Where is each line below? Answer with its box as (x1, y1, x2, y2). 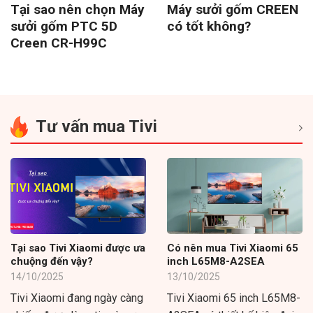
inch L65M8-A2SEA (167, 254, 265, 268)
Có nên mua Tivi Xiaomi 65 (167, 241, 298, 254)
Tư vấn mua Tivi (36, 116, 157, 136)
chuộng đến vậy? (10, 254, 93, 268)
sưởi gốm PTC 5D (10, 17, 117, 34)
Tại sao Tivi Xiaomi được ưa (10, 241, 145, 254)
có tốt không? (167, 17, 251, 34)
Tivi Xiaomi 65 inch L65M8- (167, 291, 300, 305)
